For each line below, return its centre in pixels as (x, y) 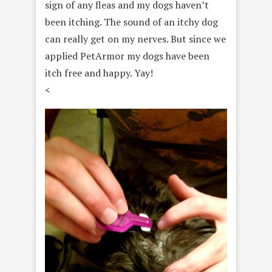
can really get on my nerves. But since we (135, 39)
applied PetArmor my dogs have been (127, 56)
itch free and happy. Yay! (99, 73)
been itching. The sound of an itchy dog (131, 22)
